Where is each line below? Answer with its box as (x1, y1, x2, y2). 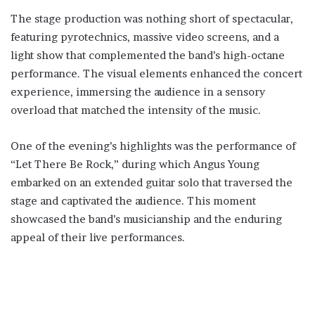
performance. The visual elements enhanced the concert (11, 67, 302, 80)
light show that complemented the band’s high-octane (11, 49, 285, 62)
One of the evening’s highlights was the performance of (11, 139, 296, 153)
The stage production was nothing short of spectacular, (11, 12, 293, 25)
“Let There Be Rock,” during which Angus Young (11, 157, 259, 171)
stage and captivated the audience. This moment (11, 194, 256, 207)
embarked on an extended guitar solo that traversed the (11, 176, 292, 189)
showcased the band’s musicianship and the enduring (11, 212, 282, 226)
